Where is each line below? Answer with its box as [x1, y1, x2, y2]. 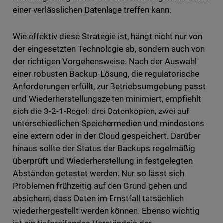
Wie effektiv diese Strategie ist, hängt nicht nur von [12, 31, 203, 42]
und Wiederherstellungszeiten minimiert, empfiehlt [12, 94, 202, 104]
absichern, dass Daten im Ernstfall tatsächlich [12, 193, 184, 204]
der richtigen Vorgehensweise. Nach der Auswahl [12, 56, 197, 67]
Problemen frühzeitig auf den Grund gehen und [12, 181, 188, 191]
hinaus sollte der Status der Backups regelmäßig [12, 143, 196, 154]
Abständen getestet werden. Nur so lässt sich [12, 168, 185, 179]
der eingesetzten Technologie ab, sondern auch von [12, 44, 205, 54]
